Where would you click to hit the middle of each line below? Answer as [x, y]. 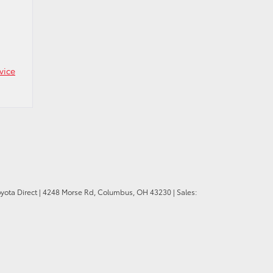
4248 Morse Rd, [68, 192]
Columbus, [115, 192]
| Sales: [184, 192]
